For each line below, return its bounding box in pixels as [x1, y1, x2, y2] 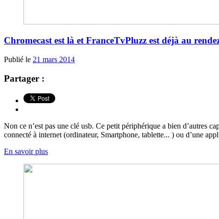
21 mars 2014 [33, 55, 75, 64]
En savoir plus [4, 147, 48, 155]
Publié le [4, 55, 33, 64]
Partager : [4, 73, 44, 84]
